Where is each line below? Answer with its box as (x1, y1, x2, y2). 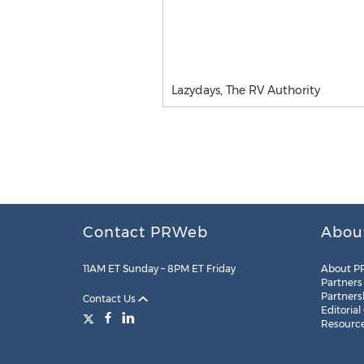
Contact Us (83, 292, 138, 305)
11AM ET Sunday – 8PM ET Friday (83, 262, 236, 275)
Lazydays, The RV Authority (171, 83, 320, 97)
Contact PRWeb (83, 223, 208, 241)
